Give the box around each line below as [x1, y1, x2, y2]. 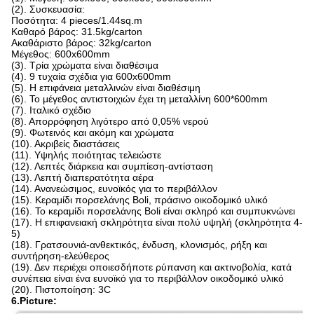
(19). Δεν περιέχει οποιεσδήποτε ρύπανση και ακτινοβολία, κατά [11, 261, 292, 273]
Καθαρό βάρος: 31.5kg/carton [11, 26, 142, 37]
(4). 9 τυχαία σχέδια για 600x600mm [11, 71, 171, 82]
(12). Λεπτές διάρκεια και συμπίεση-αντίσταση [11, 161, 213, 172]
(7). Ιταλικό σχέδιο [11, 104, 91, 116]
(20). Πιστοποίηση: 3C [11, 284, 111, 295]
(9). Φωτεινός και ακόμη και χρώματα [11, 127, 174, 138]
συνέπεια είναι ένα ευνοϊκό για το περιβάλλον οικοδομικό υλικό [11, 273, 284, 284]
